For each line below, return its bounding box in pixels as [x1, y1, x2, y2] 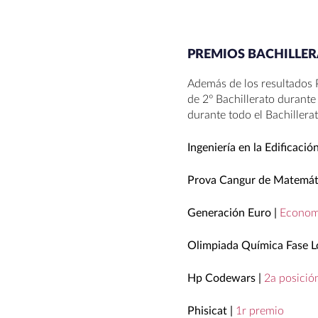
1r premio [236, 305, 284, 317]
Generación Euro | [187, 207, 277, 219]
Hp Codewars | [187, 272, 264, 284]
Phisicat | [187, 305, 236, 317]
